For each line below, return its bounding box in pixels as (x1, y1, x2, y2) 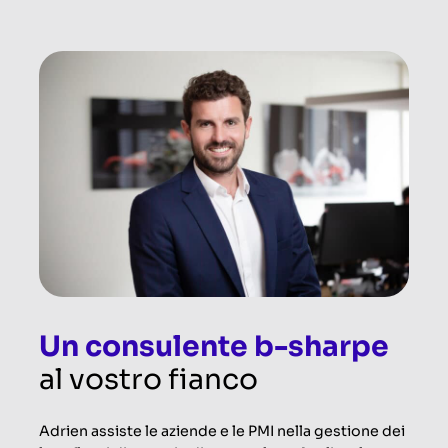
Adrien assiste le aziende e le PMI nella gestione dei (39, 422, 405, 441)
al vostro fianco (39, 362, 258, 398)
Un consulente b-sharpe (39, 329, 389, 365)
